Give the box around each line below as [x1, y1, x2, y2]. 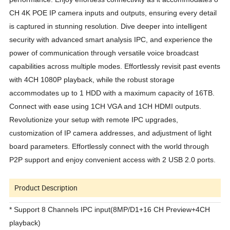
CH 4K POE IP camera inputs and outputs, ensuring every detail [9, 8, 217, 17]
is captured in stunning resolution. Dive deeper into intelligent [9, 22, 207, 30]
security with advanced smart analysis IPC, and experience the [9, 35, 213, 44]
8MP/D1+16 [113, 205, 152, 214]
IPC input [79, 205, 111, 214]
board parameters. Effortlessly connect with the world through [9, 142, 209, 150]
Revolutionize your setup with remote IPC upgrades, [9, 115, 179, 124]
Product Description [14, 182, 78, 193]
